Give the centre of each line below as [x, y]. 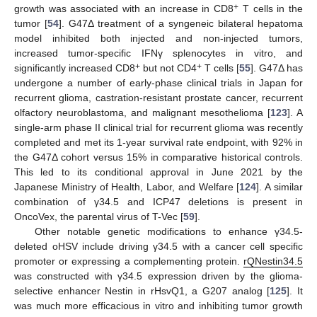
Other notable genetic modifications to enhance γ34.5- [168, 232]
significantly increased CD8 [75, 68]
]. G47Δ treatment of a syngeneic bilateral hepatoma [181, 24]
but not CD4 [168, 68]
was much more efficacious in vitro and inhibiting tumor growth [158, 306]
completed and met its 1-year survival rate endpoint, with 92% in [158, 143]
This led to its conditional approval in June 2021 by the [158, 172]
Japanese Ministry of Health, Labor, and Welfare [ [127, 187]
